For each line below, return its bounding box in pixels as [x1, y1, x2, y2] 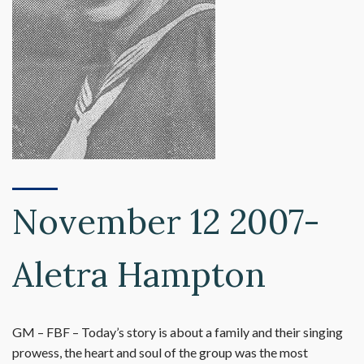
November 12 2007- [12, 200, 320, 244]
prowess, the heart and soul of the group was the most [12, 344, 308, 360]
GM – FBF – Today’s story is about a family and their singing [12, 324, 343, 340]
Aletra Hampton [12, 253, 266, 297]
